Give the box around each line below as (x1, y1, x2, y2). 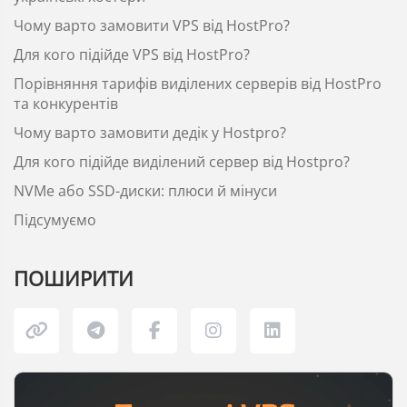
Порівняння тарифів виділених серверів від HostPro (14, 74, 382, 94)
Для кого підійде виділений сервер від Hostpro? (14, 152, 350, 172)
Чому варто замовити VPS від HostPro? (14, 15, 290, 35)
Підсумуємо (14, 210, 96, 230)
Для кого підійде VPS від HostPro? (14, 45, 250, 65)
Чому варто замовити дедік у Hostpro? (14, 123, 286, 143)
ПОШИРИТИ (14, 264, 134, 292)
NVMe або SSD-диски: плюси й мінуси (14, 181, 277, 201)
